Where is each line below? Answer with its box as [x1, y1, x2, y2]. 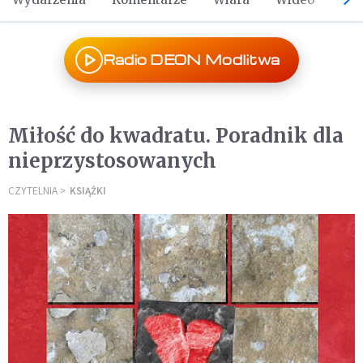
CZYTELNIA [8, 184, 58, 198]
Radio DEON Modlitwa [102, 51, 280, 68]
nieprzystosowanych [8, 148, 216, 173]
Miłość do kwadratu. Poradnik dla [8, 123, 344, 148]
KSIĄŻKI [70, 184, 106, 198]
